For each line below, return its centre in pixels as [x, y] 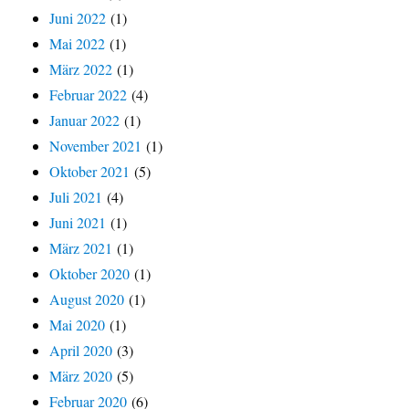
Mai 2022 [78, 44]
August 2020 [87, 299]
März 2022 [81, 69]
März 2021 [81, 248]
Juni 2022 [78, 18]
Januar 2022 [85, 121]
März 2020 [81, 376]
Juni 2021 [78, 223]
